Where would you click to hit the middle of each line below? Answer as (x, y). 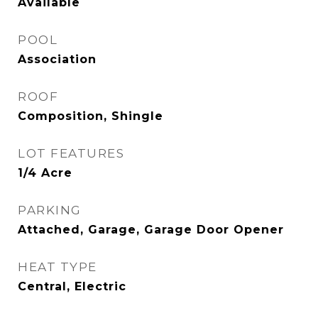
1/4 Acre (45, 173)
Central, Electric (72, 286)
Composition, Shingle (91, 116)
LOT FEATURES (71, 153)
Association (57, 59)
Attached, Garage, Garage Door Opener (151, 230)
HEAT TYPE (57, 267)
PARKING (50, 210)
